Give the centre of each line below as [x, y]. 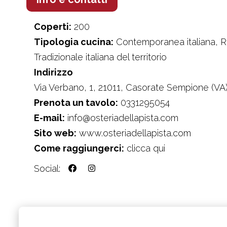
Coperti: [53, 26]
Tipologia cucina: [74, 42]
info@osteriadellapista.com [123, 118]
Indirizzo [53, 72]
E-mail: [49, 118]
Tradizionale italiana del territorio [100, 57]
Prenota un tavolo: [76, 102]
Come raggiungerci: [79, 148]
